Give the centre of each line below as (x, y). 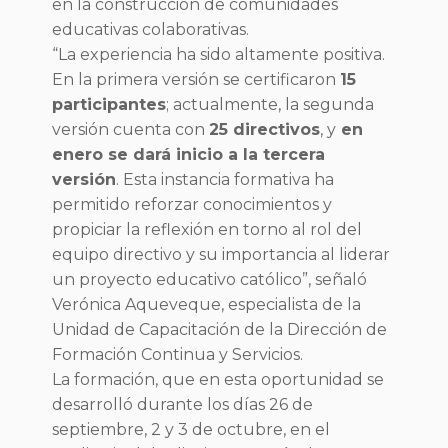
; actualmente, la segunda (270, 104)
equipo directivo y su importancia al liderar (221, 254)
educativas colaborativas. (150, 29)
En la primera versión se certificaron (196, 79)
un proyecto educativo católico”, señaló (209, 279)
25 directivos (264, 129)
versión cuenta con (130, 129)
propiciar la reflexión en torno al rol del (207, 229)
